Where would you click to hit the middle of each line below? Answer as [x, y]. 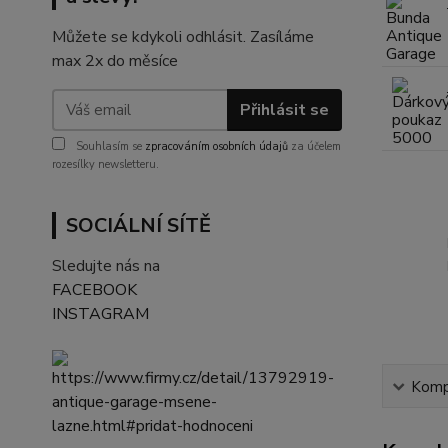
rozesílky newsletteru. [105, 164]
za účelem [314, 146]
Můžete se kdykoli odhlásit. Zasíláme [183, 37]
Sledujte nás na [106, 266]
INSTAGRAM [100, 314]
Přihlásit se [284, 109]
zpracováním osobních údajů [216, 146]
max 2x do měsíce [115, 61]
